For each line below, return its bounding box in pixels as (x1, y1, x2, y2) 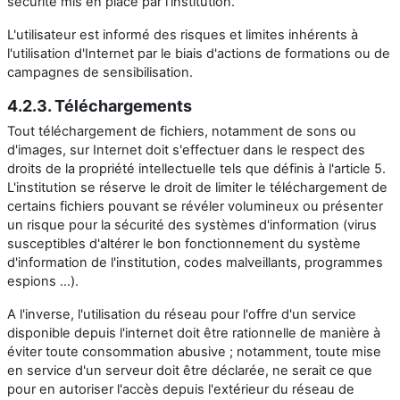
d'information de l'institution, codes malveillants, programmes (7, 254, 383, 271)
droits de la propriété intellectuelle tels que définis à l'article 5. (7, 160, 386, 177)
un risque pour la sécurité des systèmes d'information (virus (7, 216, 377, 233)
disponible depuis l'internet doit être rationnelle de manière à (7, 324, 380, 341)
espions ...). (7, 272, 79, 289)
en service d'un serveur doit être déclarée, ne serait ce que (7, 362, 372, 379)
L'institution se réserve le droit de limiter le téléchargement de (7, 179, 387, 196)
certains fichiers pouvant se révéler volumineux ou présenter (7, 197, 383, 214)
